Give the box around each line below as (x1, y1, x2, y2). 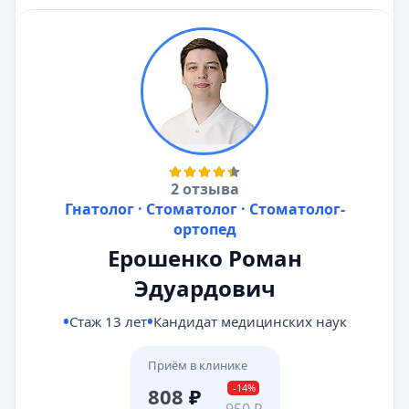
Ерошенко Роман (107, 243, 302, 273)
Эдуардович (133, 273, 276, 303)
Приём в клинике (147, 357, 247, 373)
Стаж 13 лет (68, 312, 147, 330)
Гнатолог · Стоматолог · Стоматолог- (64, 199, 345, 219)
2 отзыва (170, 179, 239, 199)
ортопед (173, 219, 236, 239)
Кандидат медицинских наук (152, 312, 347, 330)
